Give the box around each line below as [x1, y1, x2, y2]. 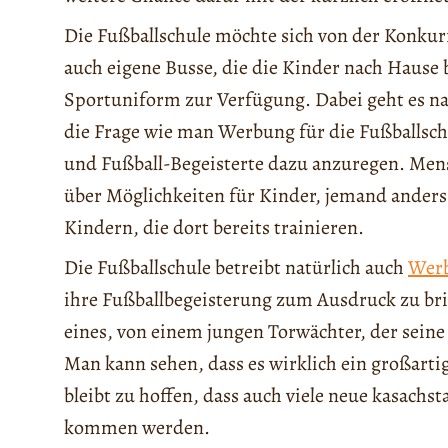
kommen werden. [64, 413, 210, 441]
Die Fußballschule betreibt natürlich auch [64, 253, 408, 281]
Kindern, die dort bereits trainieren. [64, 213, 364, 241]
